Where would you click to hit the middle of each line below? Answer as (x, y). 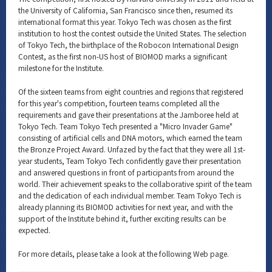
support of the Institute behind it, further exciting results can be (122, 218)
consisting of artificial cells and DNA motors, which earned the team (130, 137)
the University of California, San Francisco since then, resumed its (125, 10)
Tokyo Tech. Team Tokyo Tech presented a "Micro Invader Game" (125, 126)
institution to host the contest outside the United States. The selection (132, 33)
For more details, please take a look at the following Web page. (124, 253)
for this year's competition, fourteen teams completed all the (119, 103)
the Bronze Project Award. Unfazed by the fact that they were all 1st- (132, 149)
